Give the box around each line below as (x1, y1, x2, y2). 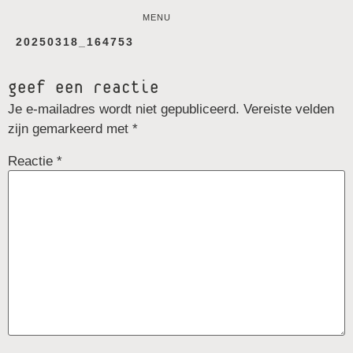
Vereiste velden (243, 102, 334, 117)
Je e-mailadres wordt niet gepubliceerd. (8, 102, 240, 117)
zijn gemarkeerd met (8, 121, 132, 137)
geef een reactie (8, 80, 159, 98)
